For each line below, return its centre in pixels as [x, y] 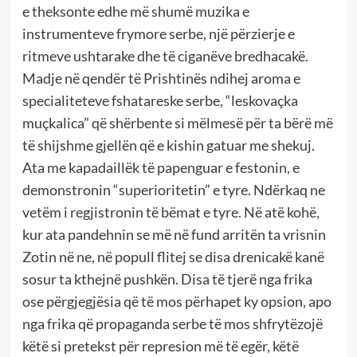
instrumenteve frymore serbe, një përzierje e [158, 34]
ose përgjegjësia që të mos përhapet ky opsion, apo [177, 302]
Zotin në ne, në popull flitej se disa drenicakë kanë [173, 257]
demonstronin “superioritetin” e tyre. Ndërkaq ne [173, 190]
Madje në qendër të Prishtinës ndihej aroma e [161, 78]
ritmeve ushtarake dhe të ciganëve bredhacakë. [165, 56]
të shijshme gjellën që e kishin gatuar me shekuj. [168, 145]
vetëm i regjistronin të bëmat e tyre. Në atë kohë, [171, 212]
